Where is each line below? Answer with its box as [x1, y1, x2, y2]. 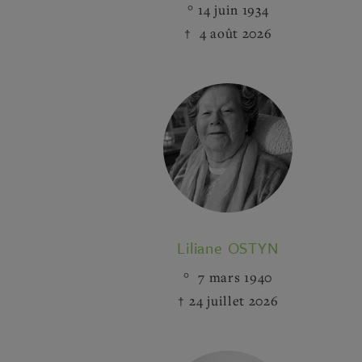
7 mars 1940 [194, 268, 272, 286]
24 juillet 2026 [189, 292, 279, 309]
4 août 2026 [196, 24, 272, 42]
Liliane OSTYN [177, 237, 279, 259]
